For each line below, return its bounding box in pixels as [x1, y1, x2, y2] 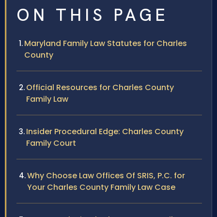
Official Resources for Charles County [26, 81, 174, 93]
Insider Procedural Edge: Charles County [26, 125, 184, 137]
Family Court [26, 137, 76, 149]
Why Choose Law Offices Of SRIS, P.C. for [27, 170, 185, 181]
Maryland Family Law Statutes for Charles [24, 37, 187, 49]
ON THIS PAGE [16, 3, 169, 26]
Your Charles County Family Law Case [27, 181, 175, 193]
